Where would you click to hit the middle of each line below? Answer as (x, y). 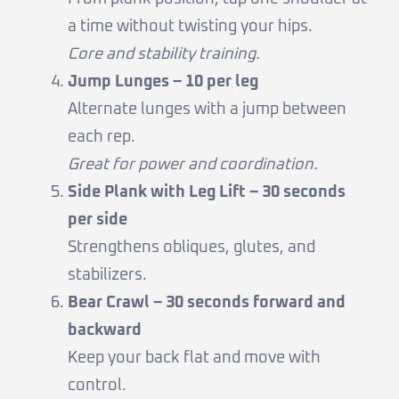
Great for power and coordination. (193, 165)
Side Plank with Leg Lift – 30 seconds (207, 193)
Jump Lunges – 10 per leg (163, 82)
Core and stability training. (164, 55)
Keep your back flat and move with (194, 358)
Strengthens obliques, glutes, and (191, 248)
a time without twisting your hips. (190, 27)
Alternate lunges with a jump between (207, 110)
